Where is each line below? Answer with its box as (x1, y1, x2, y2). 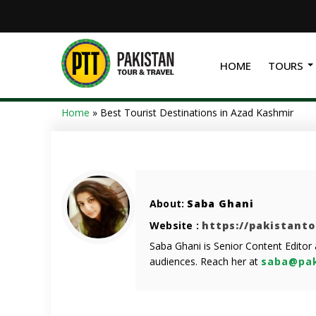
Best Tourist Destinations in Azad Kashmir (100, 106, 293, 119)
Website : (150, 219, 202, 232)
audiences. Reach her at (150, 255, 261, 268)
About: (150, 197, 188, 210)
